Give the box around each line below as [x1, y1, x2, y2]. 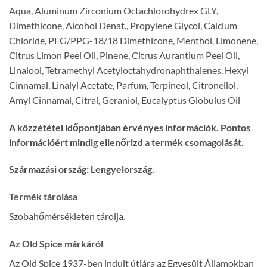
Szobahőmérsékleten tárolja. [9, 210, 125, 222]
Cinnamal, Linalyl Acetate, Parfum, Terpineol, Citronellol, [9, 79, 238, 91]
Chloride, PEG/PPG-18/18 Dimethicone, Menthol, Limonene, [9, 34, 258, 46]
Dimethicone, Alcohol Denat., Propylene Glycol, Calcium [9, 19, 237, 31]
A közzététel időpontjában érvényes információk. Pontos [9, 121, 250, 133]
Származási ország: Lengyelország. [9, 163, 154, 175]
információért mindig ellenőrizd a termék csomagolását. [9, 136, 244, 148]
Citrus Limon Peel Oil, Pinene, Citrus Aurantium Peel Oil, [9, 49, 240, 61]
